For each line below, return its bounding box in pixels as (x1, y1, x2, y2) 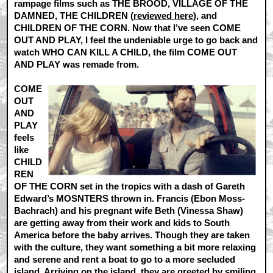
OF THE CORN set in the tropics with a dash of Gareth (14, 181, 246, 192)
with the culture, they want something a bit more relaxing (14, 242, 257, 253)
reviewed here (133, 10, 194, 21)
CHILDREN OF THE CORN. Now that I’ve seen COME (14, 23, 241, 34)
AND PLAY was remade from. (14, 59, 140, 70)
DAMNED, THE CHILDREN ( (14, 10, 134, 21)
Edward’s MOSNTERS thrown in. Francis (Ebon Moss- (14, 193, 246, 204)
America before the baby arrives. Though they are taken (14, 230, 250, 241)
